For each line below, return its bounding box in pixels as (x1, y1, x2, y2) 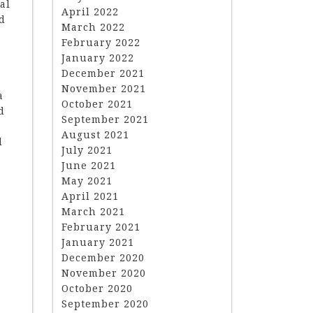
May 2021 (61, 174, 112, 187)
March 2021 (61, 205, 125, 218)
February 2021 (61, 220, 140, 233)
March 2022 (61, 20, 125, 34)
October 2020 (61, 282, 133, 295)
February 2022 (61, 36, 140, 49)
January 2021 (61, 235, 134, 249)
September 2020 (61, 297, 149, 310)
